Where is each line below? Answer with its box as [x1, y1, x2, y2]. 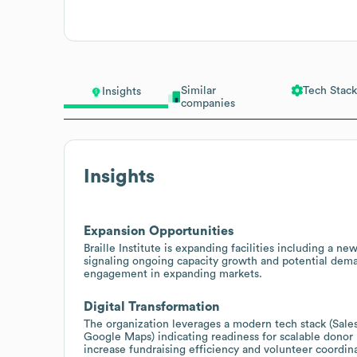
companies [180, 97, 235, 109]
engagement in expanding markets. [84, 268, 262, 280]
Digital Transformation [84, 300, 220, 313]
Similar [180, 84, 216, 96]
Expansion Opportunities [84, 224, 233, 237]
